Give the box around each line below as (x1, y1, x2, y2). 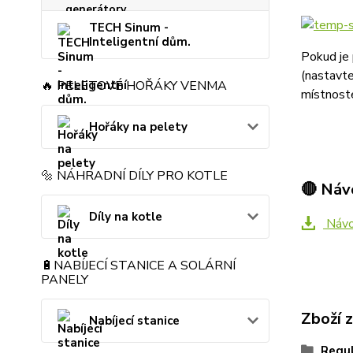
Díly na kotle (89, 209, 162, 225)
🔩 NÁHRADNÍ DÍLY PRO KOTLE (41, 167, 228, 184)
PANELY (41, 271, 88, 288)
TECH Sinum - (89, 20, 169, 35)
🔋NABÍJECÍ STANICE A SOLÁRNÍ (41, 257, 236, 274)
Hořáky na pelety (89, 119, 188, 135)
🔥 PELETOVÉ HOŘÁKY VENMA (41, 77, 227, 95)
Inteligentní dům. (89, 34, 191, 50)
